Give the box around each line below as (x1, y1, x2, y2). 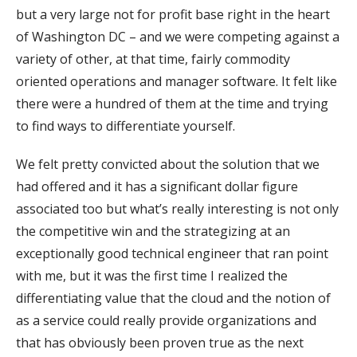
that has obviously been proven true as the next (16, 333, 304, 351)
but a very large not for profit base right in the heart (16, 5, 330, 23)
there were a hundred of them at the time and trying (16, 94, 328, 112)
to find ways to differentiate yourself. (16, 116, 235, 135)
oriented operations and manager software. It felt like (16, 72, 337, 90)
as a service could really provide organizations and (16, 311, 316, 329)
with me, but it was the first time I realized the (16, 266, 288, 284)
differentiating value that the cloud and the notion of (16, 288, 331, 307)
